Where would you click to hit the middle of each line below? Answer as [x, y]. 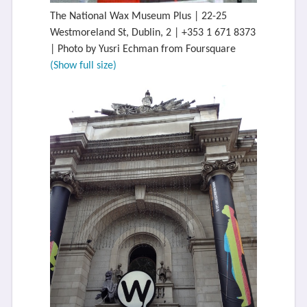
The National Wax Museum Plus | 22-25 [138, 16]
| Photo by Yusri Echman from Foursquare [143, 49]
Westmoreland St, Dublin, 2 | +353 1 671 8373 [152, 33]
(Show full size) [83, 65]
